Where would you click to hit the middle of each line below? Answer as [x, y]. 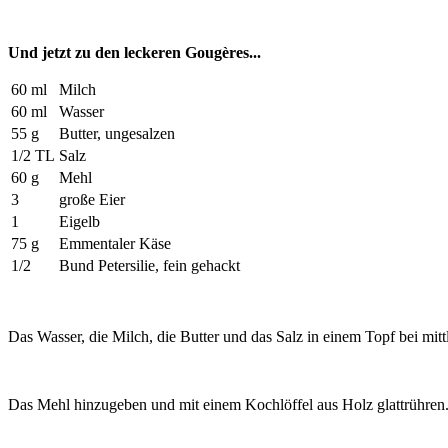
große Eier [92, 199]
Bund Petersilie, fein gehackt [149, 265]
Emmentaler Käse [115, 243]
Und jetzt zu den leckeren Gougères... [134, 52]
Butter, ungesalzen [117, 133]
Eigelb [79, 221]
